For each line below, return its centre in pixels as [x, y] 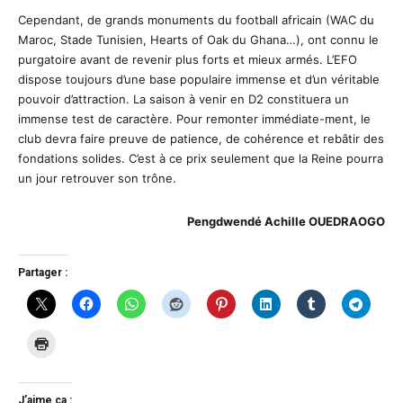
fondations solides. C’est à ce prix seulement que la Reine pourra [201, 158]
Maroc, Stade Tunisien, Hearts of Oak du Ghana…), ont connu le [198, 39]
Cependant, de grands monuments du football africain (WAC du [196, 19]
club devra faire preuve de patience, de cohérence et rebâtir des [201, 138]
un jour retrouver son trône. [97, 178]
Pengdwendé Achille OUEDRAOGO [286, 221]
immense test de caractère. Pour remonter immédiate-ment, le [194, 118]
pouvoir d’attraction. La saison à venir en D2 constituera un [184, 99]
